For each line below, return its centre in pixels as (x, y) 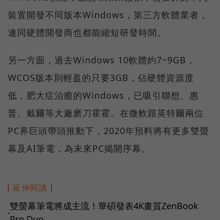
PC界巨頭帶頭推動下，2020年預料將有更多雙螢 (109, 131)
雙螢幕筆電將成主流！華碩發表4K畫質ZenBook (104, 206)
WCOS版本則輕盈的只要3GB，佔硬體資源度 (101, 78)
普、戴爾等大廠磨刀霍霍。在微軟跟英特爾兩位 (106, 113)
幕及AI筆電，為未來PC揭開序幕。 (79, 149)
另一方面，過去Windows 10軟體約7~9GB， (102, 60)
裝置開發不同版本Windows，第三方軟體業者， (108, 15)
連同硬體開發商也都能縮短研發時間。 (87, 33)
